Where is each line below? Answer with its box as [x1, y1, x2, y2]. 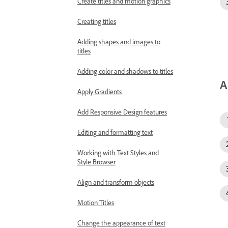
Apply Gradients [77, 87, 122, 96]
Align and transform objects [77, 178, 154, 186]
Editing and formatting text [77, 128, 153, 136]
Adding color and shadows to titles [77, 67, 173, 75]
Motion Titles [77, 198, 114, 207]
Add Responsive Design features [77, 107, 167, 116]
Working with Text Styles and [77, 148, 159, 157]
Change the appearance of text [77, 218, 165, 227]
